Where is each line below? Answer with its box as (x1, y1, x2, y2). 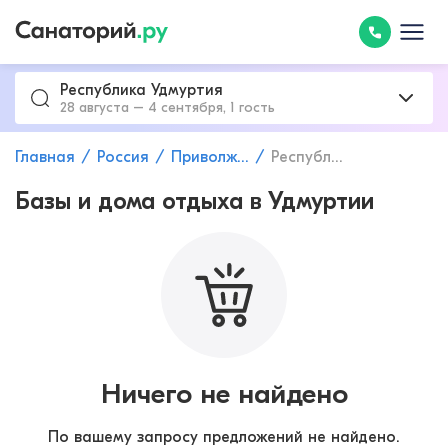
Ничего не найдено (100, 377, 348, 410)
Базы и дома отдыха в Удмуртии (15, 187, 374, 215)
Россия (97, 148, 149, 166)
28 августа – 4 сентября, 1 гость (60, 98, 275, 116)
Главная (15, 148, 75, 166)
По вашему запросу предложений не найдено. (48, 427, 400, 446)
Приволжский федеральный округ (171, 148, 237, 166)
